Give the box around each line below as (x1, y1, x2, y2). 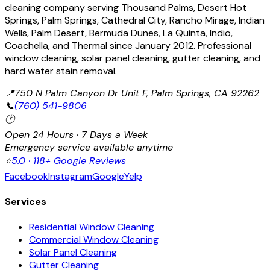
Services (5, 195, 46, 208)
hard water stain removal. (5, 64, 117, 77)
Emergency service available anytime (5, 140, 173, 154)
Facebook (5, 169, 48, 183)
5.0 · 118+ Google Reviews (11, 154, 126, 167)
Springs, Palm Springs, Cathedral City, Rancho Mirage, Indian (5, 13, 265, 27)
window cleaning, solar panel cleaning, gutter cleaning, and (5, 51, 260, 64)
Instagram (48, 169, 92, 183)
